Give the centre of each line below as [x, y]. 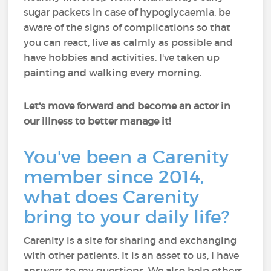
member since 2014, [114, 177]
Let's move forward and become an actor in [127, 106]
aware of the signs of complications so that [127, 27]
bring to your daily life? [127, 217]
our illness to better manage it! [97, 121]
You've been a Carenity [126, 157]
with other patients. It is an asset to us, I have [132, 255]
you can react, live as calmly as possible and [129, 42]
